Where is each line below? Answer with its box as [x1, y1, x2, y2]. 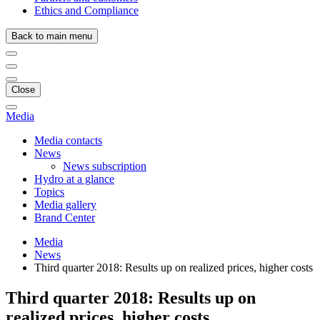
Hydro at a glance [34, 173, 114, 185]
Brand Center [34, 211, 95, 224]
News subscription [63, 160, 146, 172]
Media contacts [34, 134, 102, 146]
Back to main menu [11, 31, 92, 41]
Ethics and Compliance [34, 4, 139, 16]
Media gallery [34, 199, 96, 211]
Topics [34, 186, 64, 198]
